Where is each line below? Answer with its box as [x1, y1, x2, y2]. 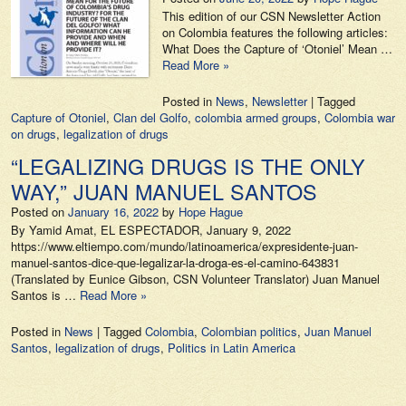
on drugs [11, 125, 56, 142]
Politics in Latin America [168, 339, 295, 356]
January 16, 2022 [68, 203, 159, 220]
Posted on [11, 203, 64, 220]
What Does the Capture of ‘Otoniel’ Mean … [162, 40, 392, 57]
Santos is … [11, 286, 80, 304]
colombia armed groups [195, 109, 317, 126]
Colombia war [324, 109, 395, 126]
